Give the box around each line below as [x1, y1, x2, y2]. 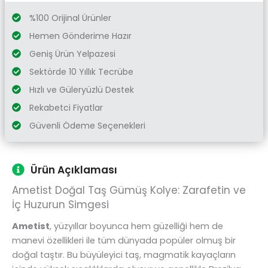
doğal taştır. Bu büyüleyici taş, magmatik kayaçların [12, 248, 236, 261]
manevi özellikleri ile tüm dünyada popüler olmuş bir [12, 234, 236, 246]
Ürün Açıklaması [31, 162, 118, 177]
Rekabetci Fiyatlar [29, 101, 103, 114]
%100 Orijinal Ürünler [29, 11, 111, 24]
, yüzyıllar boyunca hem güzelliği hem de [50, 220, 223, 232]
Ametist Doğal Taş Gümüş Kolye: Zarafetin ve [12, 182, 246, 197]
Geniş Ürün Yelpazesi [29, 47, 115, 60]
